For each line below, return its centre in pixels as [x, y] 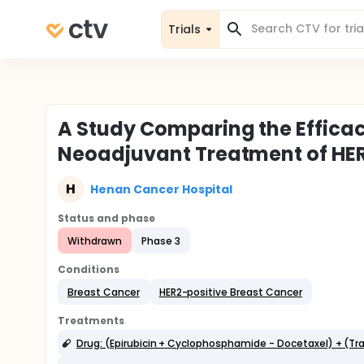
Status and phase [106, 218]
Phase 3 [160, 240]
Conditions [89, 269]
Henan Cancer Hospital [162, 189]
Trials [184, 29]
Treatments [91, 321]
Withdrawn [95, 240]
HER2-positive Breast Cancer [230, 292]
